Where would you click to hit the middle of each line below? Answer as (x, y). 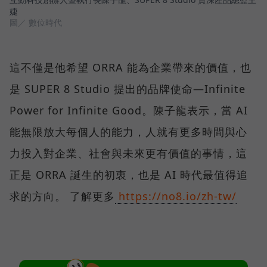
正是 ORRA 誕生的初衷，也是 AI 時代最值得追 (129, 175)
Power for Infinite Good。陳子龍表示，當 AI (129, 111)
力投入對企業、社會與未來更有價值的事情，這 (128, 153)
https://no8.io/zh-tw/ (178, 196)
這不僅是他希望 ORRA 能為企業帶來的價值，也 (131, 68)
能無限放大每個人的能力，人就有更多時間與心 (128, 132)
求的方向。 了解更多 (62, 196)
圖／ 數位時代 (36, 23)
